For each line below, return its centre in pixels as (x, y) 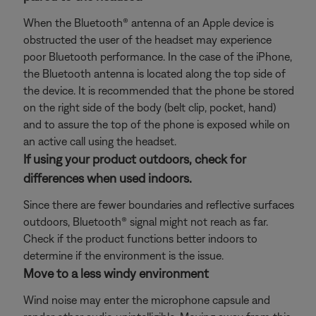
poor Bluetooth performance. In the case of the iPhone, (158, 56)
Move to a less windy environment (116, 273)
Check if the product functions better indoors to (140, 238)
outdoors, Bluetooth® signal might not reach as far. (146, 221)
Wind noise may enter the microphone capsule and (147, 300)
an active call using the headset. (100, 141)
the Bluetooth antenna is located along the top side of (154, 73)
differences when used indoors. (108, 178)
